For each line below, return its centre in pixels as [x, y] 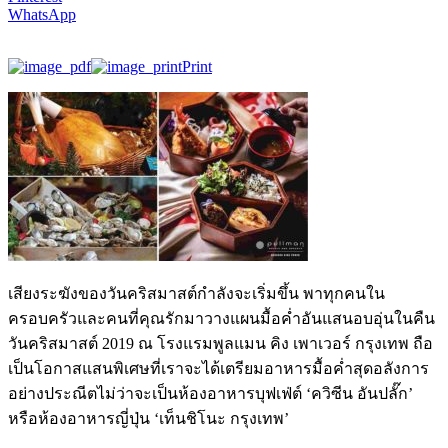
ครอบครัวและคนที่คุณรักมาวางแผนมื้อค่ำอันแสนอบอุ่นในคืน [221, 318]
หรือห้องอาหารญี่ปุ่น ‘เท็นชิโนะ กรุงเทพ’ [148, 418]
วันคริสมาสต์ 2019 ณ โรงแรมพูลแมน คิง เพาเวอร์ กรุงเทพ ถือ [220, 343]
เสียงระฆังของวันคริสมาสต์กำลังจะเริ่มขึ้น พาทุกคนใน [196, 293]
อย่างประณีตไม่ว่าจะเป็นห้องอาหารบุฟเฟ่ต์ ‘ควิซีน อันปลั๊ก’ [210, 393]
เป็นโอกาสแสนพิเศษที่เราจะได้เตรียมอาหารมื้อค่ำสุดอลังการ [218, 368]
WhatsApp [42, 14]
